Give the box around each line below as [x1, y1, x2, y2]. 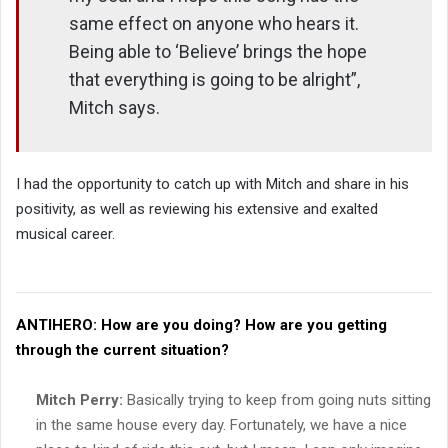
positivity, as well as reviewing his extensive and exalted [16, 199, 378, 218]
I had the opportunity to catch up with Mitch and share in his [16, 174, 409, 193]
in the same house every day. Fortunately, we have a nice [36, 415, 407, 434]
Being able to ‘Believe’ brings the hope [69, 40, 367, 62]
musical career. [16, 224, 115, 243]
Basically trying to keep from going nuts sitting [123, 390, 431, 409]
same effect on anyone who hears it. [69, 12, 359, 34]
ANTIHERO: [16, 315, 97, 334]
